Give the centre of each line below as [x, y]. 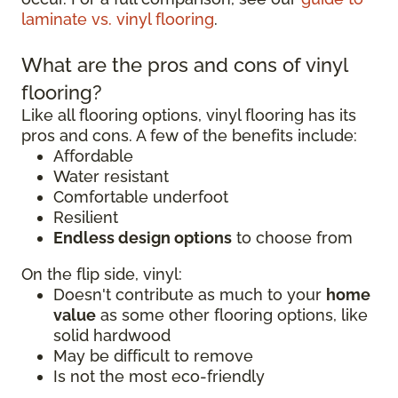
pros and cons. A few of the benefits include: [189, 136]
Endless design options [143, 238]
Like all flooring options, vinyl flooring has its [189, 115]
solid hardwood [112, 336]
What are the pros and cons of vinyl [184, 65]
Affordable [93, 156]
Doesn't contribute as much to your [190, 295]
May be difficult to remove [153, 356]
